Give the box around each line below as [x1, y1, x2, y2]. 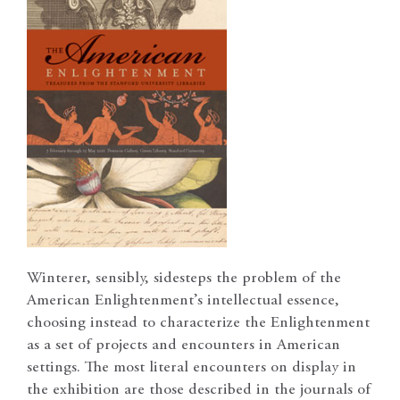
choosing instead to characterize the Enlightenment [27, 315, 370, 332]
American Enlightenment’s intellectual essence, [27, 293, 339, 310]
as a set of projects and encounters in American [27, 337, 340, 354]
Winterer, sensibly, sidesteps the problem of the [27, 271, 341, 287]
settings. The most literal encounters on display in [27, 360, 356, 377]
